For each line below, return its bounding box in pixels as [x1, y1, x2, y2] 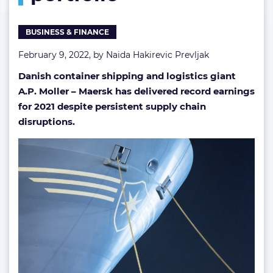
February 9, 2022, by [18, 49, 106, 60]
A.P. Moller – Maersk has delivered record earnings [18, 85, 255, 97]
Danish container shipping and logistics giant [18, 70, 236, 82]
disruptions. [18, 116, 75, 127]
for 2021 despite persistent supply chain [18, 101, 206, 112]
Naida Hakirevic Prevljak [106, 49, 209, 60]
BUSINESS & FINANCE [26, 27, 109, 37]
